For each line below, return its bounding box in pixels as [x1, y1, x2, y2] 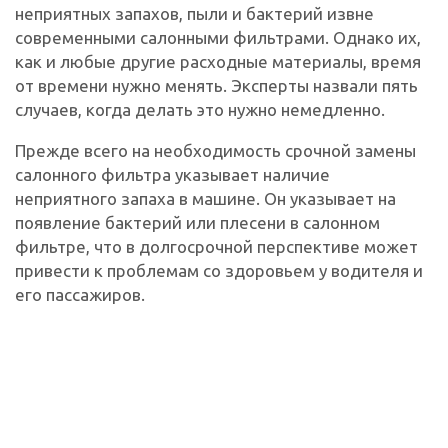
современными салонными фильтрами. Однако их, [15, 27, 421, 47]
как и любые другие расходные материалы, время [15, 51, 421, 71]
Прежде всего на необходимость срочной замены [15, 140, 416, 160]
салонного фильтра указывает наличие [15, 164, 330, 184]
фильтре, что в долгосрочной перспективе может [15, 236, 418, 256]
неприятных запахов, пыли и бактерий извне [15, 3, 374, 23]
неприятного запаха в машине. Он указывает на [15, 188, 396, 208]
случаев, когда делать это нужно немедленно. [15, 99, 385, 119]
